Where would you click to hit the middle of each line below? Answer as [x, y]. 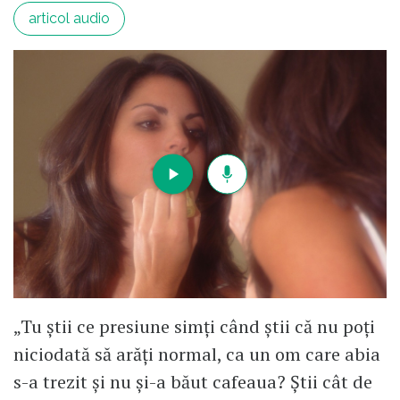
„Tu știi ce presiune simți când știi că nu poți [194, 327]
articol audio [69, 18]
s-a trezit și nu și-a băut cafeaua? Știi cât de [193, 382]
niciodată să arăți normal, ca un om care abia [197, 354]
